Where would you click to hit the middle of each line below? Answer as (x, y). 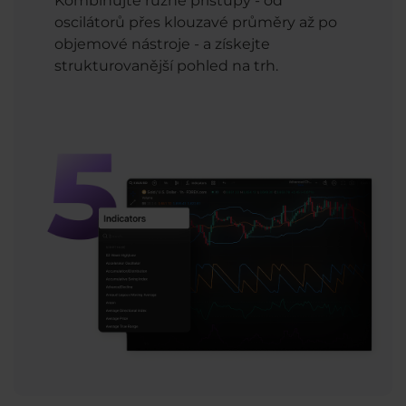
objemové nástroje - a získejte (162, 43)
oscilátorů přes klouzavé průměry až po (196, 22)
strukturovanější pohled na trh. (166, 65)
